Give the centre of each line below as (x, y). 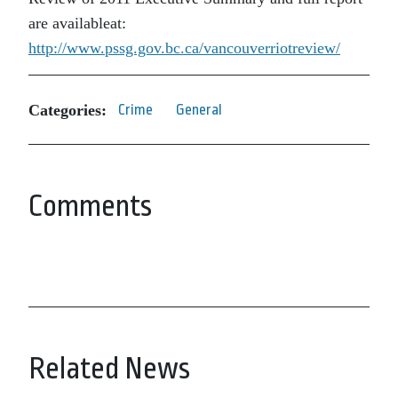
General (199, 110)
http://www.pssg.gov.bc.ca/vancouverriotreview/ (184, 48)
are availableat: (77, 23)
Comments (90, 206)
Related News (109, 369)
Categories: (68, 110)
